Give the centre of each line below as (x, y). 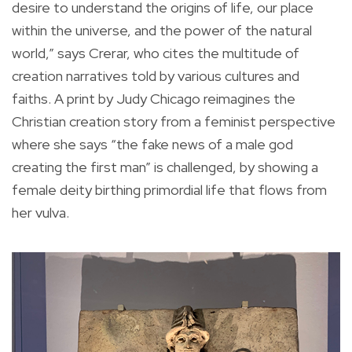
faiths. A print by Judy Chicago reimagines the (154, 98)
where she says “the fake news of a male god (152, 144)
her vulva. (40, 212)
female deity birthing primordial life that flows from (169, 189)
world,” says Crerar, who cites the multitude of (156, 53)
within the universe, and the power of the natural (162, 30)
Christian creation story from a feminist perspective (174, 121)
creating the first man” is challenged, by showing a (165, 167)
